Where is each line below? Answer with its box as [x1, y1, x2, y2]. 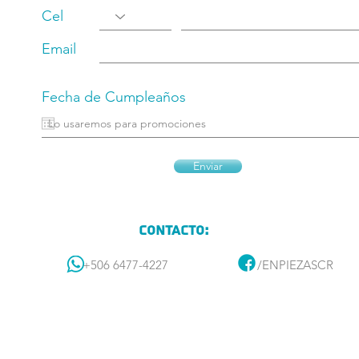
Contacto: [139, 220, 209, 240]
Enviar [193, 158, 223, 173]
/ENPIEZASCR [257, 256, 333, 272]
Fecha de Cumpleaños [42, 87, 186, 106]
